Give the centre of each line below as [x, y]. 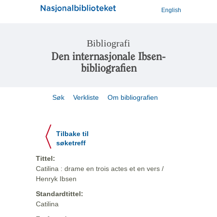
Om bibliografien [134, 97]
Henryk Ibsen [56, 179]
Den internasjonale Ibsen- [108, 56]
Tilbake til [72, 134]
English [171, 10]
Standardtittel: [60, 194]
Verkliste [86, 97]
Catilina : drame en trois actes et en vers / [100, 169]
